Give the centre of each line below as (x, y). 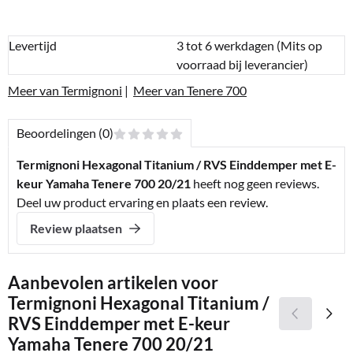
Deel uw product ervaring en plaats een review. (142, 203)
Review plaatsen (76, 229)
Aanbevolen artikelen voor (113, 283)
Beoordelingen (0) (65, 133)
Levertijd (33, 46)
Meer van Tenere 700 (190, 91)
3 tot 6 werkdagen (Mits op (249, 46)
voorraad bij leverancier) (242, 65)
